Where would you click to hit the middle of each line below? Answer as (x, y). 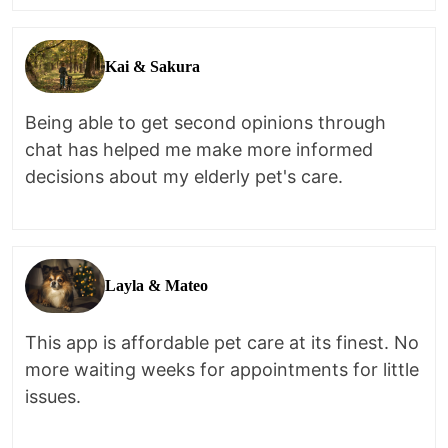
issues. (53, 396)
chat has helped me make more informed (199, 150)
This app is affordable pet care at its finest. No (222, 342)
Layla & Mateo (156, 286)
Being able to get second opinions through (205, 123)
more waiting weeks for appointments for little (222, 369)
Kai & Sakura (152, 66)
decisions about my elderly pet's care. (184, 177)
